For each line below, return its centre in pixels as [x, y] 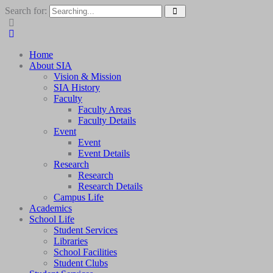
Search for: [27, 11]
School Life [52, 219]
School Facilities [85, 252]
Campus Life [79, 197]
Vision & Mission [87, 76]
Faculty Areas [105, 109]
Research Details [110, 186]
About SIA [51, 66]
